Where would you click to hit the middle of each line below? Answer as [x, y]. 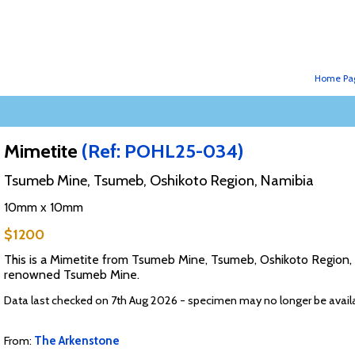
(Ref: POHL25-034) [162, 151]
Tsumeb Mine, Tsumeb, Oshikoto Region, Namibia [158, 181]
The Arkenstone [76, 341]
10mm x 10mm [43, 208]
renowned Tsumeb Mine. [71, 274]
